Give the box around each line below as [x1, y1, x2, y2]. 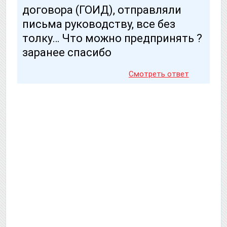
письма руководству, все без [22, 18, 175, 31]
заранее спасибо [22, 46, 111, 59]
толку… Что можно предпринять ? [22, 32, 202, 45]
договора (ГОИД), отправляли [22, 4, 181, 17]
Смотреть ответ [128, 69, 189, 79]
